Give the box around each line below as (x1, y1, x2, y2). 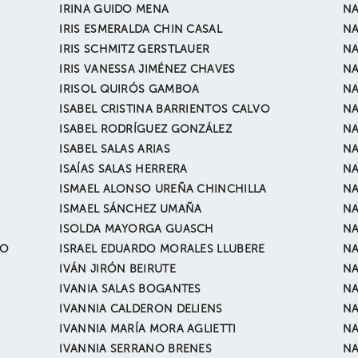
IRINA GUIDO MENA (59, 4, 169, 15)
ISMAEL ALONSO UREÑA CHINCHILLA (59, 184, 267, 195)
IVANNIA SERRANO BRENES (59, 344, 213, 355)
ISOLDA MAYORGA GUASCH (59, 224, 214, 235)
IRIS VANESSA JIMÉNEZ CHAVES (59, 64, 236, 75)
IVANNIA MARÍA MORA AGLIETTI (59, 324, 237, 335)
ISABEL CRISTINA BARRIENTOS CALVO (59, 104, 271, 115)
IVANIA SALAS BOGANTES (59, 284, 201, 295)
